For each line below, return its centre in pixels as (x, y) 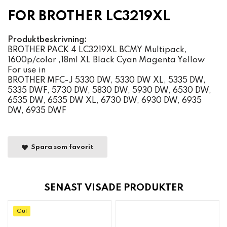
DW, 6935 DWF (37, 111)
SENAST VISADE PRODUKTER (113, 188)
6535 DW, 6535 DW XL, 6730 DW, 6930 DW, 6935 (105, 101)
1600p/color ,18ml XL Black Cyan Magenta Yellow (106, 60)
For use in (27, 70)
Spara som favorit (61, 147)
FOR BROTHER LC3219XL (89, 16)
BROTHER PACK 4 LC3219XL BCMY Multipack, (97, 50)
